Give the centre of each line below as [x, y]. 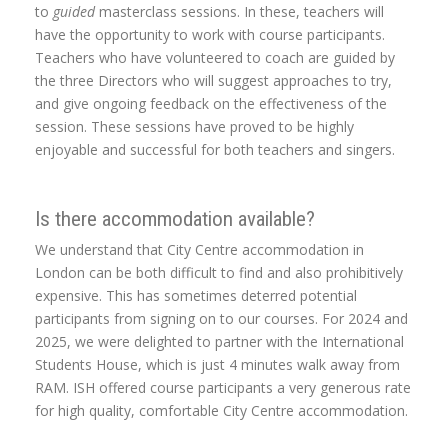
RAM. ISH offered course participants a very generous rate [223, 388]
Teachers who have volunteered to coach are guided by [215, 58]
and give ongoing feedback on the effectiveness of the [211, 104]
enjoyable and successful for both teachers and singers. [215, 150]
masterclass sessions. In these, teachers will [241, 12]
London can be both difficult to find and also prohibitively [219, 273]
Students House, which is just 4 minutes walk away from [217, 365]
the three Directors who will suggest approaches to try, [213, 81]
